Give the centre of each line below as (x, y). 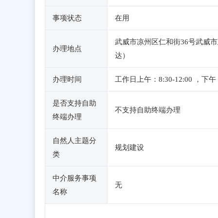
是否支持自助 (74, 103)
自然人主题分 (74, 141)
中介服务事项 (74, 178)
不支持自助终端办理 (148, 110)
